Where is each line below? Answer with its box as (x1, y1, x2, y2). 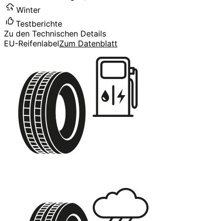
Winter (16, 4, 40, 15)
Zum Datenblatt (59, 38, 117, 48)
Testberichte (16, 18, 62, 29)
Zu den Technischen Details (4, 28, 106, 38)
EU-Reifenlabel (4, 38, 59, 48)
